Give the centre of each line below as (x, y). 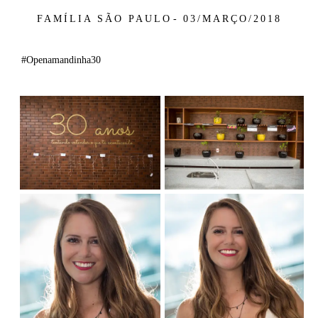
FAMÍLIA (65, 18)
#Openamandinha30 (61, 60)
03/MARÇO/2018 (232, 18)
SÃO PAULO (134, 18)
